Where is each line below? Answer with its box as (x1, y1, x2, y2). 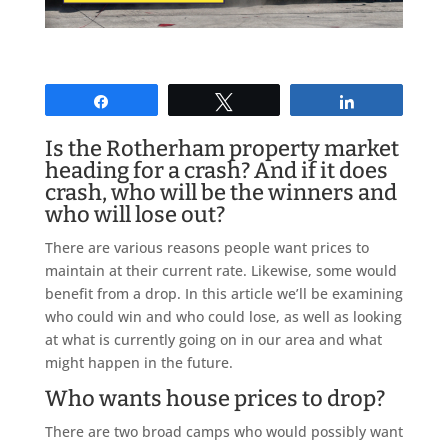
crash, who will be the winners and (44, 178, 397, 206)
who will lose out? (44, 200, 225, 228)
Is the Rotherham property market (44, 134, 399, 162)
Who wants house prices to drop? (44, 384, 385, 412)
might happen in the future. (44, 352, 233, 372)
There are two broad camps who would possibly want (44, 421, 403, 441)
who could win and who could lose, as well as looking (44, 306, 402, 326)
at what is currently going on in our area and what (44, 329, 382, 349)
